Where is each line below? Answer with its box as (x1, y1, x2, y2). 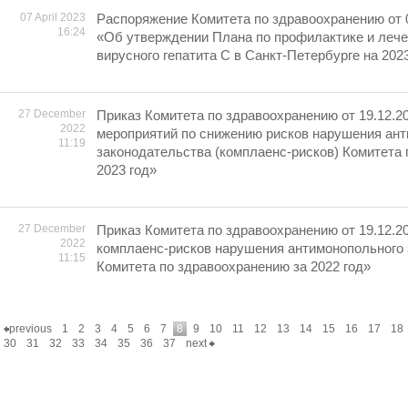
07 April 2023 (20, 11, 86, 24)
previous (9, 322, 52, 335)
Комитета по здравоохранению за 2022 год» (97, 259, 371, 274)
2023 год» (97, 162, 157, 178)
